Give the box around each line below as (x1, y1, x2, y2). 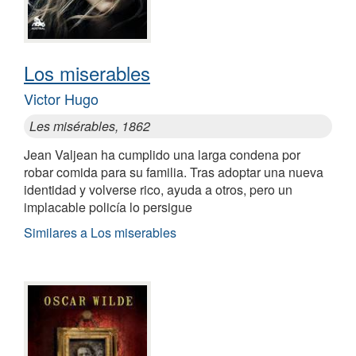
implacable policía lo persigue (24, 198, 192, 217)
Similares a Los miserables (24, 223, 176, 242)
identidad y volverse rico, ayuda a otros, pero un (24, 180, 292, 199)
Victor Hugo (24, 88, 99, 110)
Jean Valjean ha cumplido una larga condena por (24, 145, 300, 164)
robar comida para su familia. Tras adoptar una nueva (24, 163, 323, 182)
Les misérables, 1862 (29, 117, 150, 136)
